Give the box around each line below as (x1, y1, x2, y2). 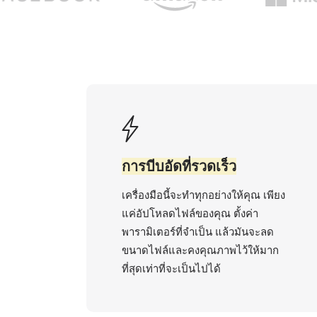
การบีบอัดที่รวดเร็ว (122, 158, 236, 175)
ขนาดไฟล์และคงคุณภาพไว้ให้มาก (122, 243, 279, 257)
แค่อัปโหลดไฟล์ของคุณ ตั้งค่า (122, 207, 258, 220)
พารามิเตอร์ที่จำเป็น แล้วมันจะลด (122, 225, 274, 238)
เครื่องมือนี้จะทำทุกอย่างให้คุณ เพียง (122, 188, 285, 202)
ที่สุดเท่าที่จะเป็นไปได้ (122, 262, 221, 275)
